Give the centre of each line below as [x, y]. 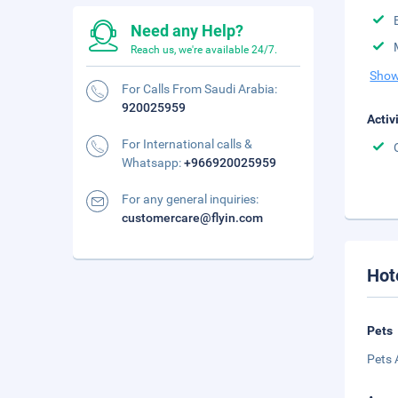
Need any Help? [187, 31]
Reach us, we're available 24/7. [204, 50]
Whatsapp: [153, 163]
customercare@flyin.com [192, 218]
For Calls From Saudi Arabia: [199, 89]
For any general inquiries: [190, 199]
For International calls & [187, 144]
